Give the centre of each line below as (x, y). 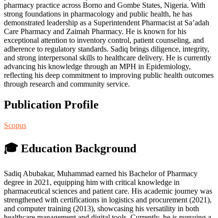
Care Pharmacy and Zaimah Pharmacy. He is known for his (95, 31)
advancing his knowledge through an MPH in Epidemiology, (97, 66)
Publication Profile (51, 104)
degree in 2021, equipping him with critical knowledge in (92, 182)
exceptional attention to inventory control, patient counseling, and (104, 40)
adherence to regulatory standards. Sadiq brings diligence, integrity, (107, 49)
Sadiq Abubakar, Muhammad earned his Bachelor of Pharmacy (101, 173)
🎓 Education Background (70, 148)
